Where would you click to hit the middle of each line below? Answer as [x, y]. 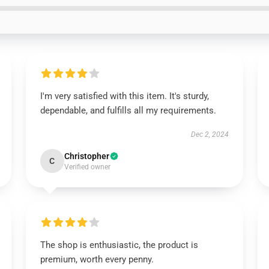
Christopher [86, 156]
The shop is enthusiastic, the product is [119, 245]
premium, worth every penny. [97, 259]
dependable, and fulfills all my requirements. [128, 110]
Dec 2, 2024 [210, 134]
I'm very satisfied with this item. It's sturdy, [124, 96]
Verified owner [87, 167]
